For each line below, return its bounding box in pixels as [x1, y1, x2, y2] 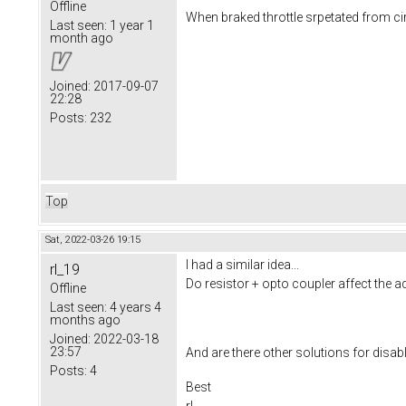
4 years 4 [107, 300, 161, 315]
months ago [50, 313, 121, 328]
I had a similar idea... [186, 257, 299, 273]
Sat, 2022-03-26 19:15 [45, 234, 140, 246]
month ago [50, 31, 113, 46]
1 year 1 [107, 18, 154, 34]
